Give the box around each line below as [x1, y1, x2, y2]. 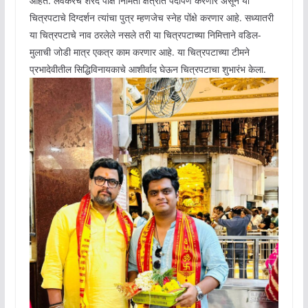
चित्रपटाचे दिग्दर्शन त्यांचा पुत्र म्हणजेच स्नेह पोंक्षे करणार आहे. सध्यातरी [29, 11, 274, 25]
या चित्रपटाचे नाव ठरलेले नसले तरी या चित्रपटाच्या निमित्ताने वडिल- [29, 28, 261, 42]
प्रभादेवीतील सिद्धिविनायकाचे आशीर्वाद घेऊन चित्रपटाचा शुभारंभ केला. [29, 63, 266, 76]
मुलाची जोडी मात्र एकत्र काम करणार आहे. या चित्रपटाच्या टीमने [29, 45, 250, 59]
